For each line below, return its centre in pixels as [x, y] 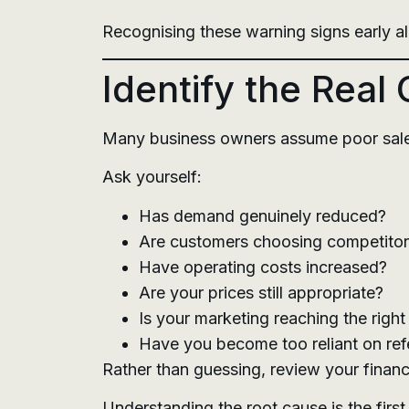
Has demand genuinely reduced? [262, 215]
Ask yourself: [152, 177]
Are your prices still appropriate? [261, 292]
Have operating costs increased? [263, 267]
